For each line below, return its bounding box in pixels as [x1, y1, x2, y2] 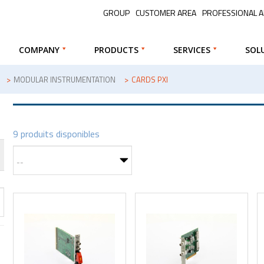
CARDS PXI [131, 74, 168, 85]
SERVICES [173, 44, 210, 55]
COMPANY [18, 44, 60, 55]
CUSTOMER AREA [136, 6, 197, 19]
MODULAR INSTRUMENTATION [13, 74, 115, 85]
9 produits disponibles [13, 126, 100, 141]
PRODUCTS [94, 44, 138, 55]
